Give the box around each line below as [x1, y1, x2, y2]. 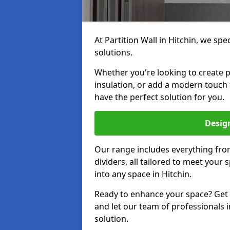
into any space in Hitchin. [94, 168, 191, 180]
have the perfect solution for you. [94, 91, 224, 103]
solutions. [94, 47, 132, 58]
